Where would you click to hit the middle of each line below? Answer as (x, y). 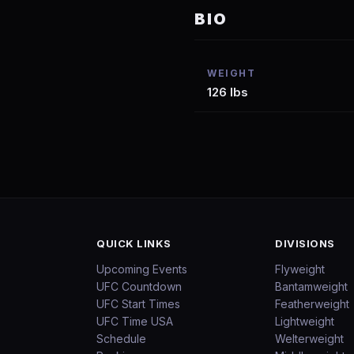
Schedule (121, 339)
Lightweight (305, 321)
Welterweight (310, 339)
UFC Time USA (135, 321)
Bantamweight (312, 286)
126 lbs (228, 92)
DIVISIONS (305, 243)
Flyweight (300, 269)
